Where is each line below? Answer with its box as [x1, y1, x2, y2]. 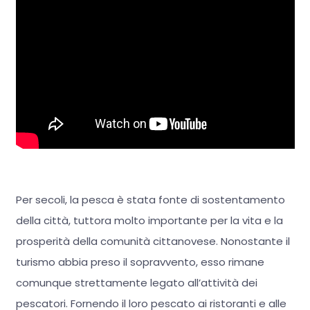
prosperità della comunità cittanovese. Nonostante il [15, 234, 290, 249]
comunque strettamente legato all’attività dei [15, 275, 257, 291]
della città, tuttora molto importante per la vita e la [15, 213, 283, 228]
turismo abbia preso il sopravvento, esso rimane [15, 255, 264, 270]
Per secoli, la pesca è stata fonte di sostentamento [15, 192, 285, 208]
